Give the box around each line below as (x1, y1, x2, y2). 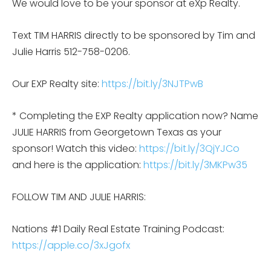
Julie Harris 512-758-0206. (12, 44, 130, 59)
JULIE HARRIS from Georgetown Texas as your (12, 125, 221, 139)
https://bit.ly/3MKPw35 (143, 157, 247, 172)
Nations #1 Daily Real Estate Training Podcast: (12, 221, 224, 236)
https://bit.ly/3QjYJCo (139, 141, 240, 155)
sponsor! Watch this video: (12, 141, 139, 155)
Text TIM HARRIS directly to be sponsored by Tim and (12, 28, 255, 42)
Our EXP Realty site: (12, 76, 102, 91)
